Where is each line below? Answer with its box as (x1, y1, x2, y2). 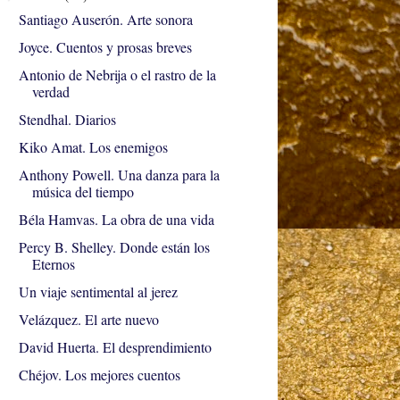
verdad (31, 82, 70, 102)
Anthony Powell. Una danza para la (18, 165, 220, 185)
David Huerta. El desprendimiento (18, 337, 212, 357)
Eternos (31, 254, 75, 274)
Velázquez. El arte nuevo (18, 310, 159, 329)
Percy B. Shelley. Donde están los (18, 237, 210, 257)
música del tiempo (31, 182, 134, 202)
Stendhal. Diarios (18, 110, 116, 129)
